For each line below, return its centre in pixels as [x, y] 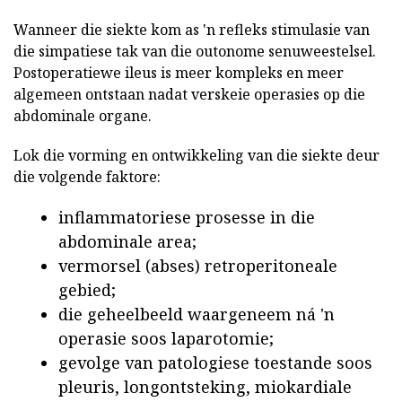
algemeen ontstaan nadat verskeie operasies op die [189, 95]
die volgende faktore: [87, 177]
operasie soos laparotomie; [166, 339]
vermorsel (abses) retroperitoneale [198, 266]
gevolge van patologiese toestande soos [215, 363]
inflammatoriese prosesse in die [187, 218]
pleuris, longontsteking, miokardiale [205, 387]
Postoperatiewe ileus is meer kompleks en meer [179, 73]
